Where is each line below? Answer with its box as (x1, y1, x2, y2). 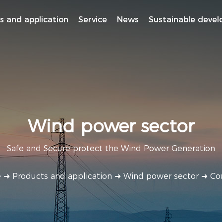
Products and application (12, 171, 112, 181)
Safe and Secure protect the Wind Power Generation (7, 144, 215, 153)
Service (78, 15, 107, 24)
